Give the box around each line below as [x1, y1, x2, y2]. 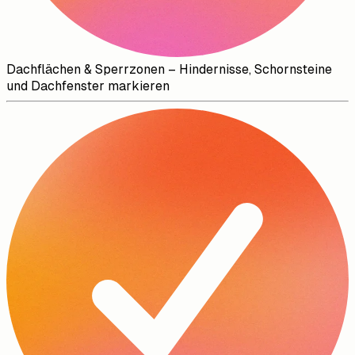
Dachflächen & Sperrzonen [6, 62, 165, 78]
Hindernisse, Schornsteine [179, 62, 332, 78]
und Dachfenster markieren [6, 78, 170, 94]
